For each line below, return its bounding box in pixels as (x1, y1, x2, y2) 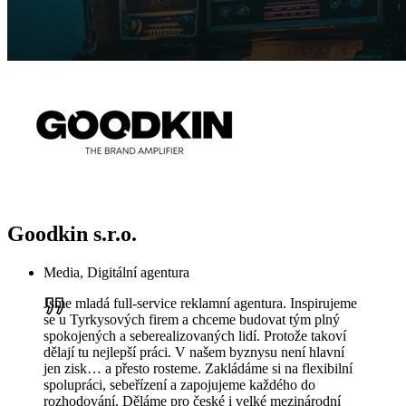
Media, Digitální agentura (43, 265, 189, 281)
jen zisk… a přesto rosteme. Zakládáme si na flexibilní (43, 361, 353, 377)
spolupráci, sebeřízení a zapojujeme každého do (43, 377, 315, 393)
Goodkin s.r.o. (7, 222, 137, 246)
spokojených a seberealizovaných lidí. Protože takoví (43, 328, 346, 344)
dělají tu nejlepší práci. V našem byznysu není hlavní (43, 344, 344, 361)
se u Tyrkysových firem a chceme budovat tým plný (43, 312, 340, 328)
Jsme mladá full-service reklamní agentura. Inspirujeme (43, 295, 357, 312)
